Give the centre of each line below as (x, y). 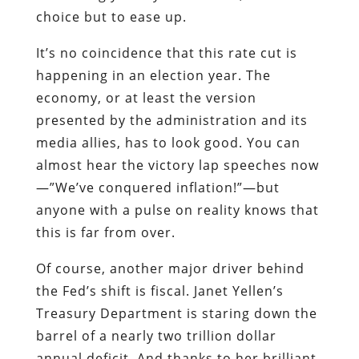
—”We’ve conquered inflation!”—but (157, 187)
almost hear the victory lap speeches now (177, 165)
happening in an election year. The (153, 75)
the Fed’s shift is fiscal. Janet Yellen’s (159, 290)
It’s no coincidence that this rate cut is (166, 52)
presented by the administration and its (171, 120)
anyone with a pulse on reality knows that (177, 210)
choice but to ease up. (111, 16)
